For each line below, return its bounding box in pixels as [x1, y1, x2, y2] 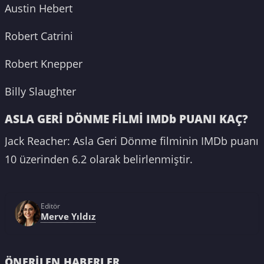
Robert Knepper [5, 57, 85, 71]
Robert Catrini [5, 29, 73, 44]
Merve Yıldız [41, 210, 95, 223]
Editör [41, 202, 60, 211]
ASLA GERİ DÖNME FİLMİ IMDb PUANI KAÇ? [5, 111, 248, 127]
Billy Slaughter [5, 84, 76, 99]
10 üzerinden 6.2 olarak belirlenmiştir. [5, 151, 193, 166]
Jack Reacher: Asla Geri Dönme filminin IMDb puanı [5, 133, 259, 148]
